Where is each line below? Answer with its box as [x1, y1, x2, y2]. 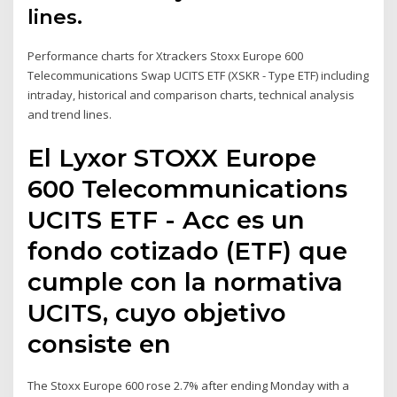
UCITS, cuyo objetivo [27, 297, 287, 328]
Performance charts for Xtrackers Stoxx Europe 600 [27, 48, 304, 65]
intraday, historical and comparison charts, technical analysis [27, 87, 355, 104]
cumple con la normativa [27, 266, 344, 297]
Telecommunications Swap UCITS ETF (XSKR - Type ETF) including [27, 67, 370, 84]
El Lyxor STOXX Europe [27, 142, 317, 173]
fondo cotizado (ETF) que [27, 235, 348, 266]
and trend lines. [27, 106, 113, 123]
